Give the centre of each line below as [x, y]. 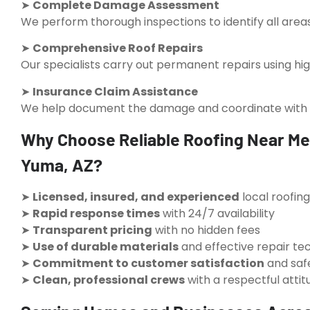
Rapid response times [96, 214]
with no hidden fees [206, 230]
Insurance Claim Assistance [115, 91]
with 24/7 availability [217, 214]
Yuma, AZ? [62, 165]
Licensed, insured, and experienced [136, 197]
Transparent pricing [92, 230]
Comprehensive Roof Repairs [118, 48]
